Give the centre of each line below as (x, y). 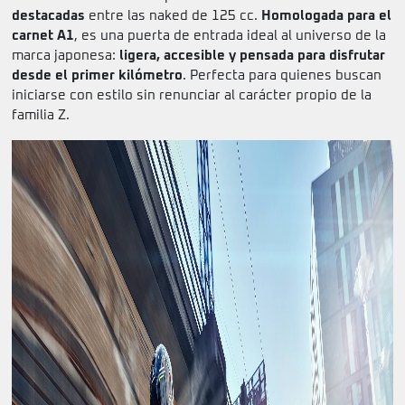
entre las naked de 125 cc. (173, 16)
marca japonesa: (66, 56)
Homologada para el (326, 16)
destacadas (48, 16)
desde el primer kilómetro (97, 76)
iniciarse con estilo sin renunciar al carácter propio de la (192, 96)
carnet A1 (43, 36)
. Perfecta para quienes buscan (282, 76)
